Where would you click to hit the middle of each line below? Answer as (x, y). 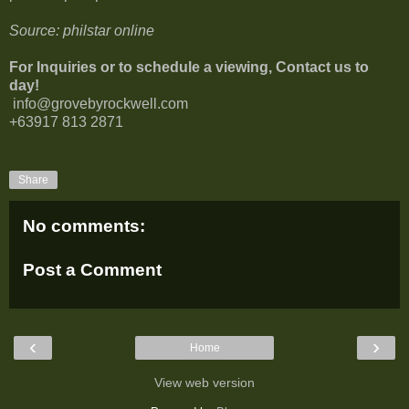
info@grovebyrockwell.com (99, 103)
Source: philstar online (82, 30)
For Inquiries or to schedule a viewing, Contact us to (189, 67)
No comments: (84, 225)
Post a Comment (92, 269)
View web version (204, 382)
